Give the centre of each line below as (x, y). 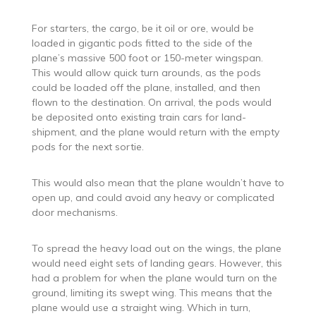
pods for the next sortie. (87, 146)
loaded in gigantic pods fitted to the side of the (142, 43)
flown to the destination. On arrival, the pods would (151, 102)
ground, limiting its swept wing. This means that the (152, 292)
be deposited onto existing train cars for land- (139, 117)
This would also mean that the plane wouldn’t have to (158, 182)
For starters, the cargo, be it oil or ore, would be (142, 28)
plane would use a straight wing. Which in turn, (141, 307)
